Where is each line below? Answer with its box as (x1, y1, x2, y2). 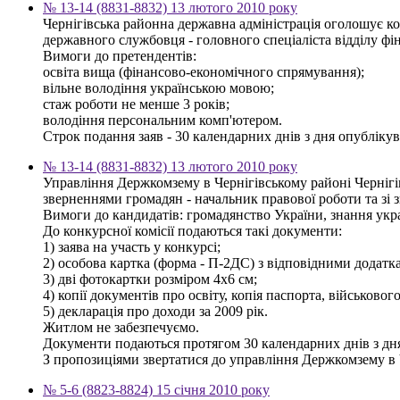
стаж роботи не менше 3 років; (43, 96, 229, 112)
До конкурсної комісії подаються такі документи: (43, 222, 342, 238)
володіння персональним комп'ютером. (43, 112, 282, 128)
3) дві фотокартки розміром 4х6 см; (43, 271, 257, 287)
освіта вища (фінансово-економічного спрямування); (43, 63, 364, 79)
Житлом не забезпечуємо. (43, 319, 199, 335)
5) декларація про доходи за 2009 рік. (43, 303, 268, 319)
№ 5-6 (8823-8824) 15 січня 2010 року (43, 381, 270, 397)
